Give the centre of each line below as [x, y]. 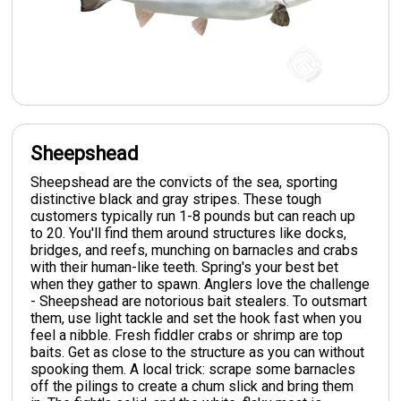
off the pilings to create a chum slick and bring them [192, 386]
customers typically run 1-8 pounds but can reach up [193, 216]
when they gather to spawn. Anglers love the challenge [200, 284]
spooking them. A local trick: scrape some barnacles [193, 369]
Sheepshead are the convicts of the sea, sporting [184, 182]
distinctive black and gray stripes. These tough [176, 199]
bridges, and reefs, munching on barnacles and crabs [195, 250]
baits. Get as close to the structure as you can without [198, 352]
